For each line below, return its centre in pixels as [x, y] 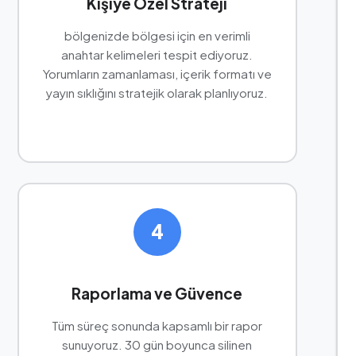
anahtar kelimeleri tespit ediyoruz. [157, 54]
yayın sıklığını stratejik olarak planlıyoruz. [157, 92]
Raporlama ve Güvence [157, 293]
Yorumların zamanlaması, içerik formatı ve [157, 73]
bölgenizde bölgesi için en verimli [157, 35]
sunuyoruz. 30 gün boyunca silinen [157, 344]
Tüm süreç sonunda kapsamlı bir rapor [157, 325]
